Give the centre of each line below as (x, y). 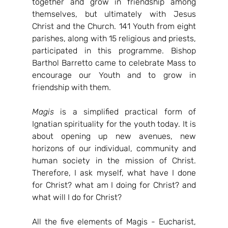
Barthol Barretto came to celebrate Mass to (114, 63)
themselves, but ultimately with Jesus (114, 14)
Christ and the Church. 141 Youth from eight (114, 26)
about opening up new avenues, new (114, 136)
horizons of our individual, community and (114, 148)
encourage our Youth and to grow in (114, 75)
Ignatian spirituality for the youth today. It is (114, 124)
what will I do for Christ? (77, 197)
